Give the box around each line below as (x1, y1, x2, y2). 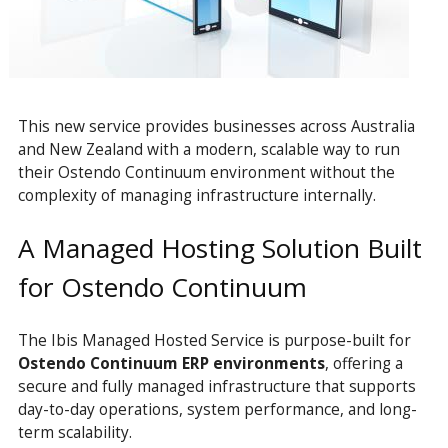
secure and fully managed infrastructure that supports (17, 374, 416, 397)
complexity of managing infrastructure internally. (17, 184, 376, 207)
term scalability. (17, 420, 132, 443)
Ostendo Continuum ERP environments (17, 351, 325, 374)
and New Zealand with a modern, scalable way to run (17, 138, 400, 161)
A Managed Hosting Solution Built (17, 229, 422, 266)
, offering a (324, 351, 403, 374)
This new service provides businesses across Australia (17, 115, 415, 138)
